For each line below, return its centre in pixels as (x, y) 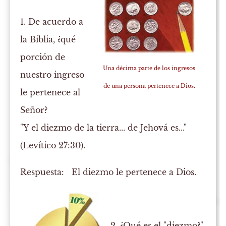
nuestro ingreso (52, 75)
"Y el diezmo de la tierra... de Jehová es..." (104, 128)
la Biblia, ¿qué (48, 40)
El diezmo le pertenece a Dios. (130, 172)
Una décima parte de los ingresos (149, 68)
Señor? (34, 110)
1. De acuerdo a (52, 22)
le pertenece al (50, 93)
